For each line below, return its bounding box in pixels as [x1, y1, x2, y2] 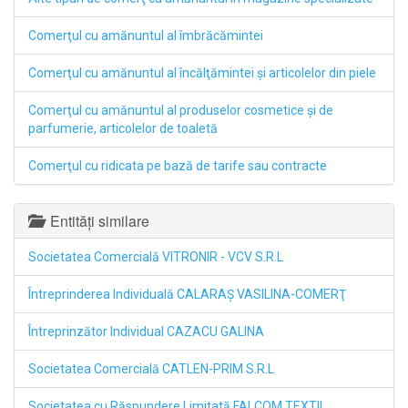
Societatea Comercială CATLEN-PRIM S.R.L [28, 362, 274, 376]
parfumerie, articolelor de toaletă [28, 121, 218, 136]
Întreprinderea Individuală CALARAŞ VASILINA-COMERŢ [28, 287, 346, 301]
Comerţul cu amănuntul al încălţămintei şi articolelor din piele [28, 66, 376, 80]
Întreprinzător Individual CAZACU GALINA [28, 324, 264, 339]
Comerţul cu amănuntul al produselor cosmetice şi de [28, 103, 333, 117]
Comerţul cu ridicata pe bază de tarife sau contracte [28, 158, 327, 173]
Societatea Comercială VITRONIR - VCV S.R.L [28, 250, 283, 264]
